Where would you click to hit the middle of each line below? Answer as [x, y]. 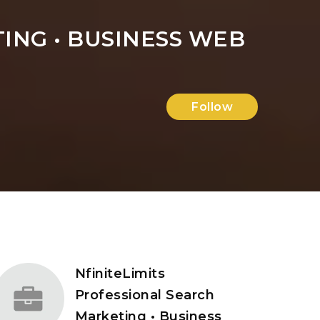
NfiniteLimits [120, 274]
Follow [212, 107]
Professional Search [145, 295]
